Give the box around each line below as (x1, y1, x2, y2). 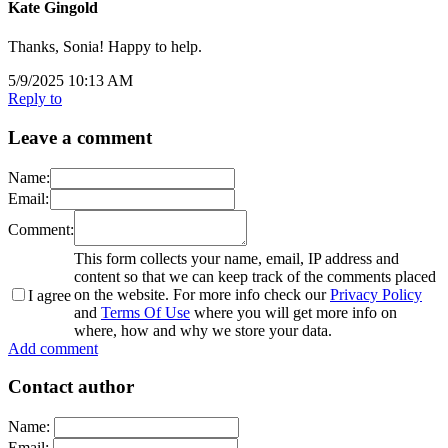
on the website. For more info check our (74, 285, 330, 303)
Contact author (8, 376, 134, 398)
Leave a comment (8, 127, 152, 148)
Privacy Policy (330, 285, 422, 303)
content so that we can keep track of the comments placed (74, 267, 436, 285)
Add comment (8, 339, 98, 357)
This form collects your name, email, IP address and (74, 249, 399, 267)
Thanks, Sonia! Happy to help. (8, 38, 202, 56)
